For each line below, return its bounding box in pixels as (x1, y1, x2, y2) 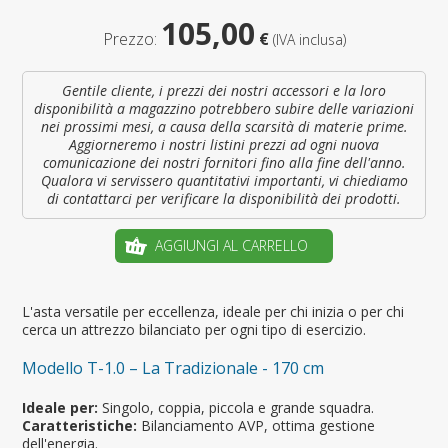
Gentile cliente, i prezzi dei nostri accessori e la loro (62, 80, 386, 100)
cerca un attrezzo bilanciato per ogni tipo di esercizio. (22, 319, 367, 339)
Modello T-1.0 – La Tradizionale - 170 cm (22, 356, 325, 379)
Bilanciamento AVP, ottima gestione (137, 415, 376, 435)
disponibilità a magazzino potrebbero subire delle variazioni (34, 98, 414, 118)
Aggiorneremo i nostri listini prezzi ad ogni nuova (69, 134, 379, 154)
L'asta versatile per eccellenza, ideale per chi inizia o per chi (22, 301, 405, 321)
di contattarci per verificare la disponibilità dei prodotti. (47, 188, 401, 208)
